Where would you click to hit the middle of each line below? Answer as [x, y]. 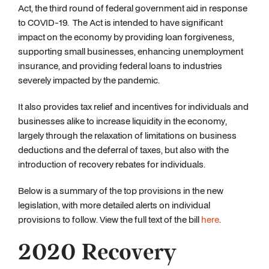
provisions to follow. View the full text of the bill [110, 219]
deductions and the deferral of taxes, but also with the [123, 150]
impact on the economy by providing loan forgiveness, [126, 37]
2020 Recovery [97, 253]
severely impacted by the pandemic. [89, 80]
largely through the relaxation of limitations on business [127, 135]
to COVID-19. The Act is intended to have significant [120, 23]
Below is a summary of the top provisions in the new [121, 191]
